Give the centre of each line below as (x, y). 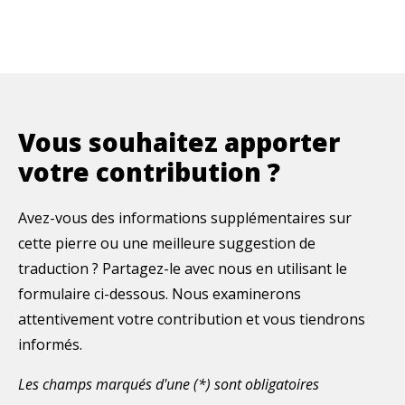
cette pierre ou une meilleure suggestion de (167, 243)
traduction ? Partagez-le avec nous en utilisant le (183, 268)
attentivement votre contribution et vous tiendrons (192, 319)
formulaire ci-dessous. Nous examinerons (160, 293)
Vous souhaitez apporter (179, 141)
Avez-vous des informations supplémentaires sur (185, 217)
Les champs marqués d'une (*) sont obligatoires (169, 384)
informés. (50, 344)
